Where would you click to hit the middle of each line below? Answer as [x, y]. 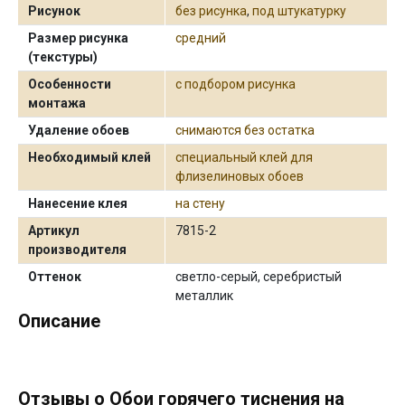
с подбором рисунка [236, 84]
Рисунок [55, 10]
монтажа [57, 103]
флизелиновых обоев [240, 176]
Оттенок [55, 276]
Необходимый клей [90, 157]
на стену [201, 203]
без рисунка [212, 10]
